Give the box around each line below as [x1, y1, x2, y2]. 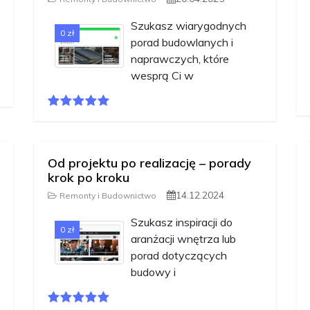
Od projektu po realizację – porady [48, 155, 251, 172]
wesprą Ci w [131, 69, 194, 83]
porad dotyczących [131, 248, 227, 263]
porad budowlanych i [131, 35, 233, 50]
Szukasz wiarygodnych [131, 19, 246, 33]
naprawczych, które [131, 52, 229, 66]
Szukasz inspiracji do [131, 215, 232, 230]
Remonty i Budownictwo [60, 190, 156, 201]
